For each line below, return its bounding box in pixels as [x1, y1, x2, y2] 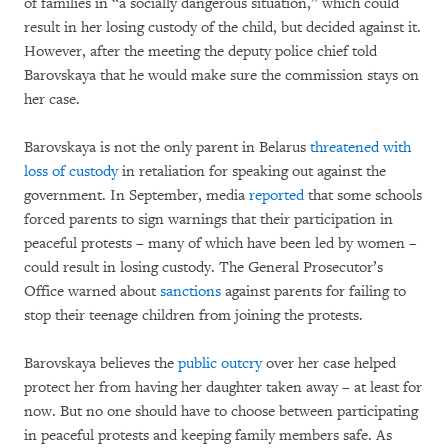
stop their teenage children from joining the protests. [24, 305, 363, 325]
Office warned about [24, 281, 160, 301]
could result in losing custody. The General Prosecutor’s [24, 257, 383, 277]
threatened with [310, 137, 411, 157]
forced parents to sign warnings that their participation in [24, 209, 393, 229]
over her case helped [262, 353, 396, 373]
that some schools [304, 185, 422, 205]
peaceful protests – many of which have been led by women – [24, 233, 417, 253]
